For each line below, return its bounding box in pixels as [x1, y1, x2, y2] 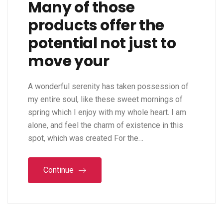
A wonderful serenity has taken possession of [28, 82, 189, 92]
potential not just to [28, 33, 176, 54]
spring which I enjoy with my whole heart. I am [28, 108, 186, 117]
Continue [43, 165, 76, 175]
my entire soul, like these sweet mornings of [28, 95, 183, 105]
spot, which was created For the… [28, 133, 143, 143]
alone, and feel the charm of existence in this [28, 120, 183, 130]
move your [28, 51, 110, 72]
